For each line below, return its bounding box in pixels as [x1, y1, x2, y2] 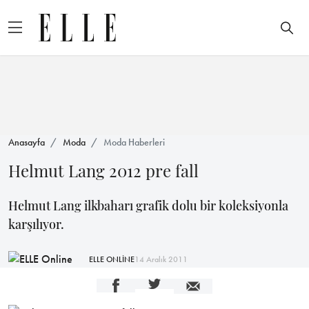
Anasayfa [8, 136, 45, 148]
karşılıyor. [8, 216, 64, 232]
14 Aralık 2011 [134, 253, 188, 265]
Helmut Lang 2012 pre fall [8, 159, 199, 181]
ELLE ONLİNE [89, 253, 134, 265]
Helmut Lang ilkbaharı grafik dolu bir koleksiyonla [8, 197, 288, 214]
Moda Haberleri [103, 136, 165, 148]
